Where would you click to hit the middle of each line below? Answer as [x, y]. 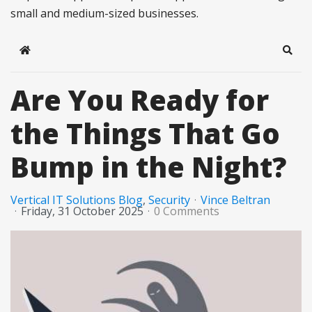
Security [169, 200]
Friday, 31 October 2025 [82, 211]
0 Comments [187, 211]
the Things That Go [145, 133]
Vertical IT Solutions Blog [77, 200]
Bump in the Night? [148, 166]
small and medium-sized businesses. [104, 13]
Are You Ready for [140, 100]
